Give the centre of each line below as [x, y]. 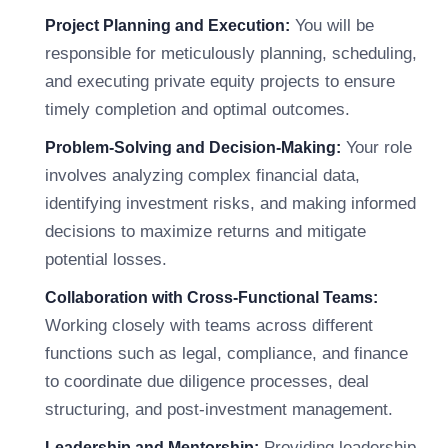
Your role [376, 147]
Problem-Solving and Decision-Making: [193, 147]
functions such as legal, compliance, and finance [226, 353]
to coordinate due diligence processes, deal [207, 381]
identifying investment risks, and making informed [230, 203]
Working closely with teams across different [209, 325]
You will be [332, 25]
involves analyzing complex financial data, [202, 175]
